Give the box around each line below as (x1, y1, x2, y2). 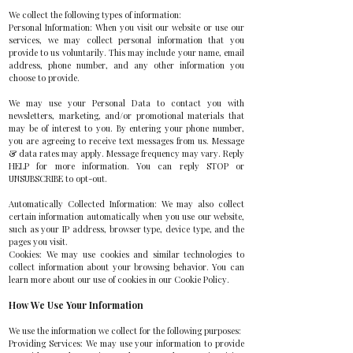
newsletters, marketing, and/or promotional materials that (9, 110, 244, 121)
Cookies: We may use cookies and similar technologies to (9, 248, 244, 260)
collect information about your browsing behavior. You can (9, 261, 244, 273)
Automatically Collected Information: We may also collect (9, 198, 244, 210)
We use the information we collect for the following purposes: (9, 325, 241, 336)
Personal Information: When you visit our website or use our (9, 21, 244, 33)
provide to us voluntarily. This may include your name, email (9, 46, 244, 58)
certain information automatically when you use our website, (9, 210, 244, 222)
